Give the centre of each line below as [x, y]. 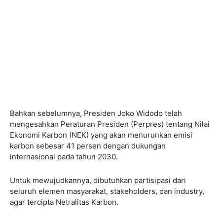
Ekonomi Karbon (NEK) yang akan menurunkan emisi [101, 135]
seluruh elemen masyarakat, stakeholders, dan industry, [107, 191]
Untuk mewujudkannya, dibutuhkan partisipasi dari [98, 181]
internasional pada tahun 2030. [65, 157]
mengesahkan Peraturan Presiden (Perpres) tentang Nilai [110, 124]
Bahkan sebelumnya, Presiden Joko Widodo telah [96, 113]
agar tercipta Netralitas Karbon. [65, 202]
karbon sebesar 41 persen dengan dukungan [88, 146]
